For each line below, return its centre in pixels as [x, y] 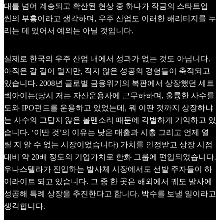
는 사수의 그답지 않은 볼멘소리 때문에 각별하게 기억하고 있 [110, 120]
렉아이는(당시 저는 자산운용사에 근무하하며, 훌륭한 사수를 [109, 95]
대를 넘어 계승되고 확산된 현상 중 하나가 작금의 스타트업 [106, 6]
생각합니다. [25, 206]
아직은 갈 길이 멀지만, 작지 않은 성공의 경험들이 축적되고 [107, 71]
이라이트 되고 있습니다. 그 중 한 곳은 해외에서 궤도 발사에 [108, 181]
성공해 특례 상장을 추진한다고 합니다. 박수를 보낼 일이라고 [110, 193]
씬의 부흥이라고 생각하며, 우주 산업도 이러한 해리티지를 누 [110, 19]
